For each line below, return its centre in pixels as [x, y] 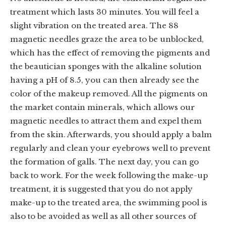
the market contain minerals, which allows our [102, 107]
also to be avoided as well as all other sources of [103, 216]
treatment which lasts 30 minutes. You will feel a [105, 12]
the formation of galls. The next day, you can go [104, 162]
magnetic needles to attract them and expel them [106, 121]
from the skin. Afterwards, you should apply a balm [111, 134]
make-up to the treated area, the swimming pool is [109, 203]
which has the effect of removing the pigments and [110, 53]
